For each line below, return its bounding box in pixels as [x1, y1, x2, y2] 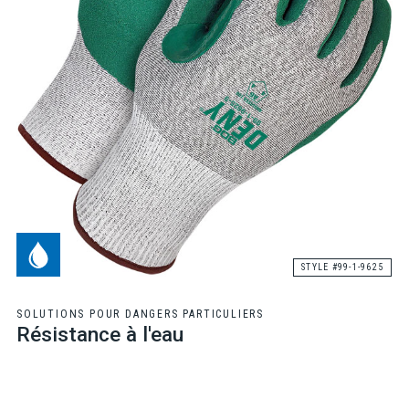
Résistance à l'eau [16, 322, 184, 347]
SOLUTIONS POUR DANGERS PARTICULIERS [16, 308, 264, 321]
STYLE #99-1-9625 [301, 262, 384, 273]
